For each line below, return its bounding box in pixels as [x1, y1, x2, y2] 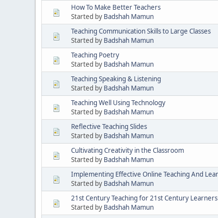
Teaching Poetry [71, 50, 119, 59]
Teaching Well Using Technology [71, 98, 165, 107]
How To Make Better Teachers [71, 2, 161, 12]
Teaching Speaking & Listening [71, 74, 161, 83]
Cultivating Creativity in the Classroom [71, 145, 184, 155]
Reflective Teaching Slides [71, 122, 147, 131]
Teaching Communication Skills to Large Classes [71, 26, 211, 36]
